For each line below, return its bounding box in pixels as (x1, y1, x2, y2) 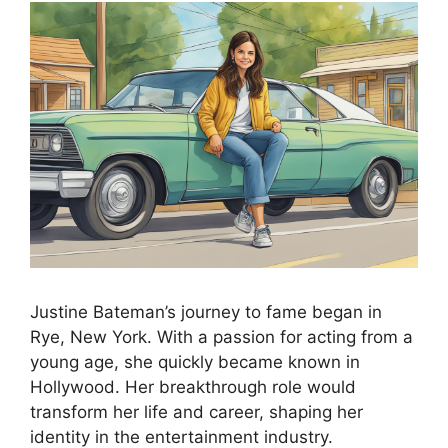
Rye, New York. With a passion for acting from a (30, 327, 413, 348)
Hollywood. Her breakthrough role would (30, 377, 356, 398)
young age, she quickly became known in (30, 352, 360, 373)
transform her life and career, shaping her (30, 402, 363, 423)
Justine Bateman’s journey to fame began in (30, 302, 382, 323)
